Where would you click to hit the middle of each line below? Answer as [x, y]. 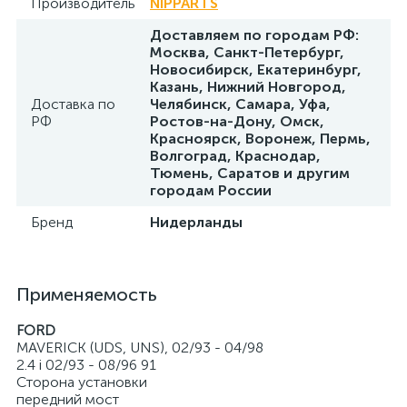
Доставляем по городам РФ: [254, 35]
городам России [211, 190]
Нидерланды [196, 222]
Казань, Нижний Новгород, [248, 87]
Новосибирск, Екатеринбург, [256, 69]
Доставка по [73, 104]
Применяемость [87, 294]
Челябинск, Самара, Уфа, [240, 104]
